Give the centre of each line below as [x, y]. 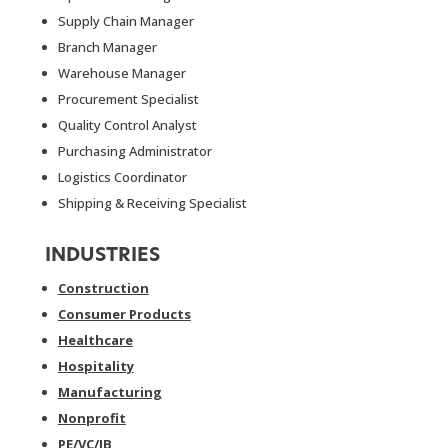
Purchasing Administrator [134, 151]
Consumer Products [124, 314]
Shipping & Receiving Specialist [152, 203]
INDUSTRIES [102, 255]
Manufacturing [109, 392]
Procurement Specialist [128, 99]
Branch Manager [107, 47]
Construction [103, 288]
